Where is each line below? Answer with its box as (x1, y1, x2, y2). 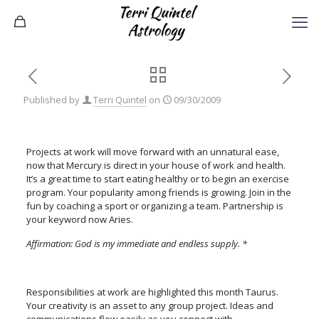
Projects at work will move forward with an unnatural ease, (26, 145, 279, 158)
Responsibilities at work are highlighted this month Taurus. (26, 286, 278, 298)
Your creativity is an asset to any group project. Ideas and (26, 299, 273, 312)
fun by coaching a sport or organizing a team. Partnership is (26, 199, 283, 212)
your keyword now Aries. (26, 213, 133, 226)
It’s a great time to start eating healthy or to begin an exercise (26, 172, 289, 185)
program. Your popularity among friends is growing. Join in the (26, 186, 291, 199)
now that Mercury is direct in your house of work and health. (26, 159, 286, 172)
